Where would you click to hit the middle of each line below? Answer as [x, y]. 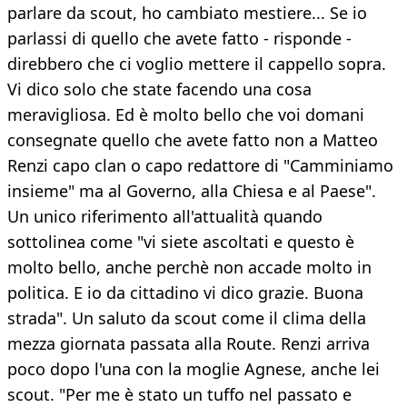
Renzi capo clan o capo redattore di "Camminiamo [200, 166]
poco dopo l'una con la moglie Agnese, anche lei [194, 369]
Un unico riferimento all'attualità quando [165, 217]
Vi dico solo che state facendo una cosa [159, 89]
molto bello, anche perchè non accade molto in [189, 268]
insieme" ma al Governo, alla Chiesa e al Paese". [192, 191]
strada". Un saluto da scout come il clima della [187, 318]
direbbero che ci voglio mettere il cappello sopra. [197, 64]
